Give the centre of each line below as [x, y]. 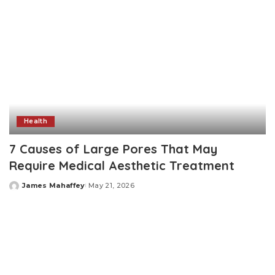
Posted [23, 190]
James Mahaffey [54, 185]
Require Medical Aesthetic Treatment [122, 165]
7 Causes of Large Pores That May [113, 149]
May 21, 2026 [111, 185]
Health [36, 121]
